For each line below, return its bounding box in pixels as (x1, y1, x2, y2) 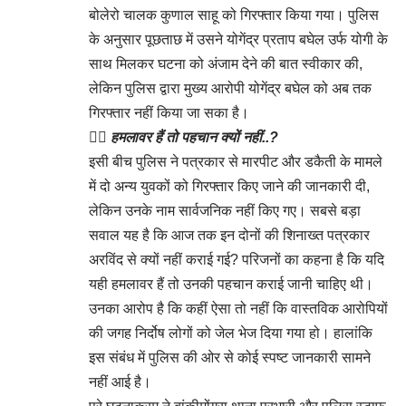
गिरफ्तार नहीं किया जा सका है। (89, 104, 249, 121)
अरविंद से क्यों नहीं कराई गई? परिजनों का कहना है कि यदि (89, 251, 384, 267)
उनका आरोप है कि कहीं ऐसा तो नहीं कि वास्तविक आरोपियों (89, 300, 388, 316)
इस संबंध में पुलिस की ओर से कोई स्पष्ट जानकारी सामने (89, 349, 371, 365)
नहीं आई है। (89, 373, 151, 390)
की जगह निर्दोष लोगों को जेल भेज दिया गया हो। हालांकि (89, 324, 372, 341)
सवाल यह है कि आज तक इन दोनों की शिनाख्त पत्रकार (89, 227, 370, 243)
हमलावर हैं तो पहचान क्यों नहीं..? (111, 129, 278, 145)
